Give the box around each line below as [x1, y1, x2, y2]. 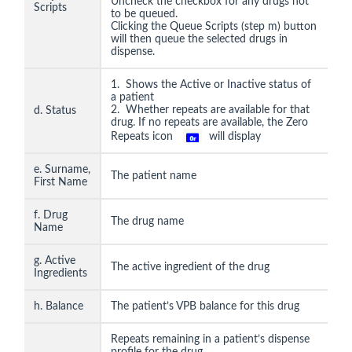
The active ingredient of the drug [111, 262, 269, 273]
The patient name [111, 170, 200, 182]
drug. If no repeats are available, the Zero [111, 117, 308, 129]
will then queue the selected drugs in [111, 34, 288, 46]
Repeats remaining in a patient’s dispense [111, 334, 310, 346]
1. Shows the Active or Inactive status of [111, 79, 311, 91]
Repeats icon [111, 131, 179, 143]
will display [206, 131, 261, 143]
